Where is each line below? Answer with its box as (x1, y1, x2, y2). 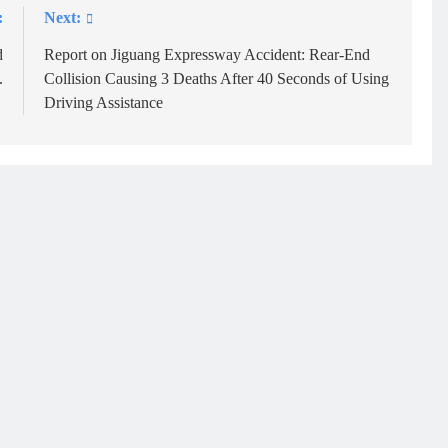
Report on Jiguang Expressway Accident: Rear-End (44, 45, 371, 63)
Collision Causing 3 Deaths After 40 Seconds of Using (44, 69, 390, 87)
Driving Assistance (44, 93, 164, 111)
